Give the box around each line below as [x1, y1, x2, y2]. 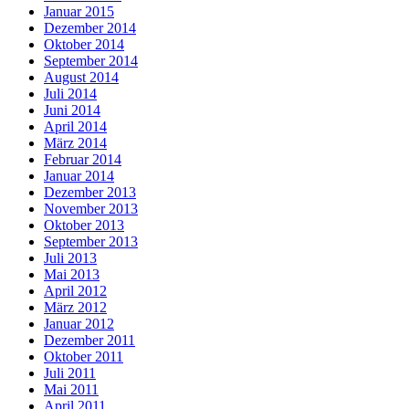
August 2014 [44, 69, 119, 86]
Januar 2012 [44, 316, 114, 332]
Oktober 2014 [44, 37, 124, 53]
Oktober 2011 [44, 349, 123, 365]
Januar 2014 [44, 168, 114, 184]
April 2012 [44, 283, 107, 299]
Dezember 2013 [44, 184, 136, 201]
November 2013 [44, 201, 138, 217]
